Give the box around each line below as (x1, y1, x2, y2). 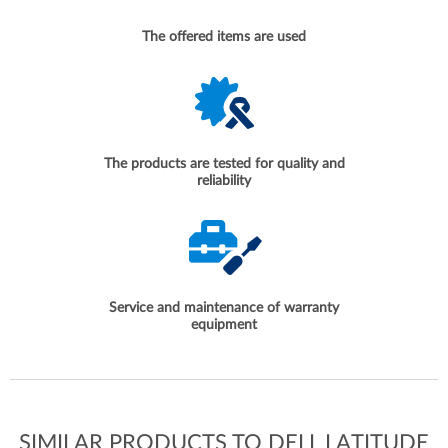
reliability (197, 174, 251, 189)
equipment (191, 318, 257, 333)
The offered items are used (142, 30, 306, 45)
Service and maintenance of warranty (109, 301, 339, 316)
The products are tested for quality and (103, 157, 345, 172)
